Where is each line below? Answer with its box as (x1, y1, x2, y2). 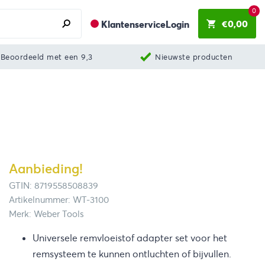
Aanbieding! (9, 161, 83, 177)
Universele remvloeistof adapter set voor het (33, 231, 227, 244)
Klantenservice (101, 18, 166, 31)
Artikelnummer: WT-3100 (9, 195, 109, 206)
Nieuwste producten (155, 51, 233, 62)
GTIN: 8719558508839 (9, 180, 98, 192)
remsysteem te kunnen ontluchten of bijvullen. (33, 247, 231, 260)
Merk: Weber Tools (9, 209, 84, 220)
